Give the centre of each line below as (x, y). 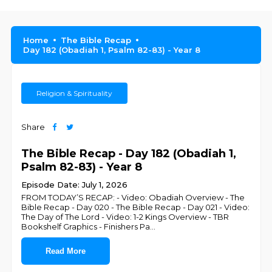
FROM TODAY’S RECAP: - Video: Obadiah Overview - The (133, 197)
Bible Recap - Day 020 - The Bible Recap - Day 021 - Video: (136, 207)
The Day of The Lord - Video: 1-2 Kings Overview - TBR (125, 217)
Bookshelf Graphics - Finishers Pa (86, 226)
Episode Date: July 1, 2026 (75, 185)
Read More (66, 251)
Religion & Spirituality (75, 93)
